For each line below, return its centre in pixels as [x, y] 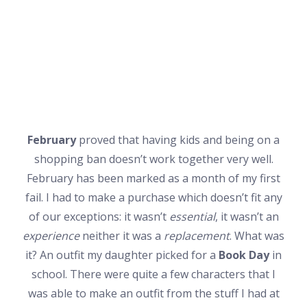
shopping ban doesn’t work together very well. [153, 159]
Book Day [244, 255]
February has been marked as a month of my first [153, 178]
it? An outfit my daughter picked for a [122, 255]
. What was [257, 236]
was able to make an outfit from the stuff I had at [153, 293]
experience [51, 236]
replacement [197, 236]
